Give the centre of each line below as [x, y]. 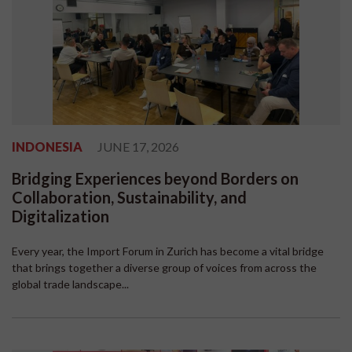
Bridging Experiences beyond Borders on [155, 179]
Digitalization [60, 216]
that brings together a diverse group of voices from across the [164, 268]
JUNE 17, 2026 [138, 147]
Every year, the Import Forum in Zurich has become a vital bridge [168, 251]
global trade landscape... [70, 284]
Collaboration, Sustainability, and [129, 198]
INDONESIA [47, 147]
